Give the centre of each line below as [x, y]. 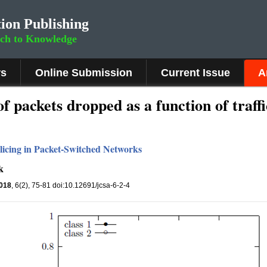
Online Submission [84, 73]
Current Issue [195, 73]
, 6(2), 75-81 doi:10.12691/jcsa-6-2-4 [71, 185]
